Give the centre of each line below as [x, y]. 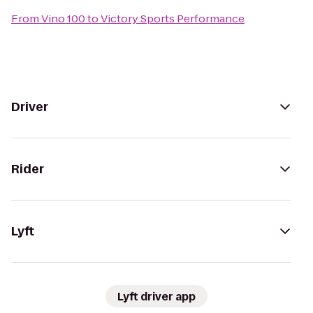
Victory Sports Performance [173, 19]
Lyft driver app [156, 296]
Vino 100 [63, 19]
